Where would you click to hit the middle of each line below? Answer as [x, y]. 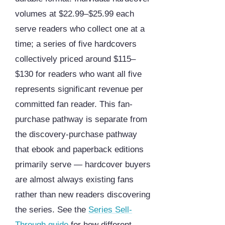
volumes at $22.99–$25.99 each [75, 14]
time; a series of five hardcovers [76, 44]
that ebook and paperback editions [79, 150]
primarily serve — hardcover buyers [83, 165]
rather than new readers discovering [83, 195]
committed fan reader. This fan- [74, 104]
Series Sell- [110, 210]
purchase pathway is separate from [81, 120]
